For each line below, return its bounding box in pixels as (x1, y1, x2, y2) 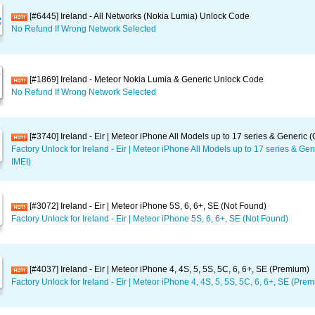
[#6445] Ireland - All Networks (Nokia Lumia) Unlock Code (27, 11, 250, 21)
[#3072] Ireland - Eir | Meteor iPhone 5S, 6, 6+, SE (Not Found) (27, 201, 266, 211)
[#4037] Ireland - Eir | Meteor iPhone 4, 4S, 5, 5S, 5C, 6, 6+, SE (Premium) (27, 264, 309, 274)
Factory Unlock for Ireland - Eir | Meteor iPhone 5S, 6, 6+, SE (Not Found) (11, 214, 288, 224)
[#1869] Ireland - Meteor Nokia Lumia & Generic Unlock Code (27, 75, 264, 84)
